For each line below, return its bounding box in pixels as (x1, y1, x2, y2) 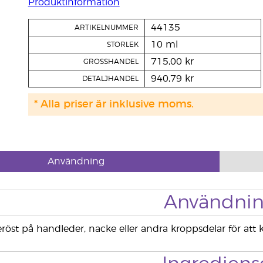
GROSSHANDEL (83, 58, 139, 65)
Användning (47, 157, 104, 166)
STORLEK (106, 41, 139, 48)
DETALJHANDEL (82, 75, 139, 82)
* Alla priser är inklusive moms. (33, 99, 194, 110)
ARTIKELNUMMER (74, 24, 139, 31)
